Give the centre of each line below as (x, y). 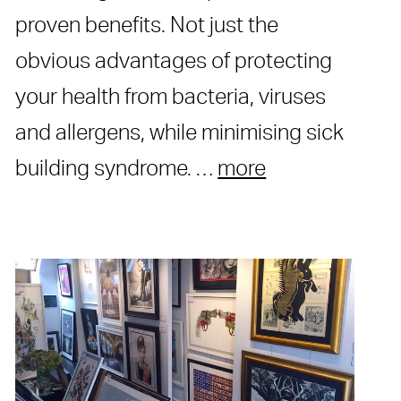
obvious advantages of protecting (174, 62)
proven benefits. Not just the (147, 26)
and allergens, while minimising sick (180, 134)
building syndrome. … (117, 170)
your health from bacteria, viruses (171, 98)
